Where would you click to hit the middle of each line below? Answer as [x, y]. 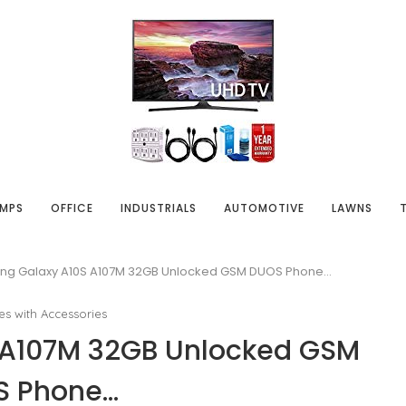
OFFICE [72, 208]
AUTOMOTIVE [264, 208]
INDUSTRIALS [158, 208]
